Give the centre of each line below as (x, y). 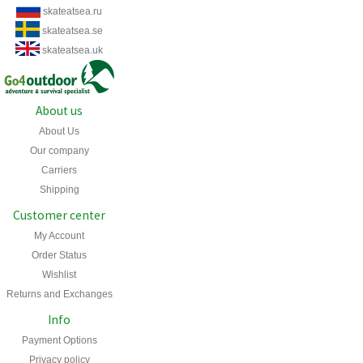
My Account (59, 235)
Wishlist (59, 274)
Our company (59, 150)
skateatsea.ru (73, 12)
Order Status (59, 255)
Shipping (59, 189)
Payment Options (59, 340)
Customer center (59, 215)
